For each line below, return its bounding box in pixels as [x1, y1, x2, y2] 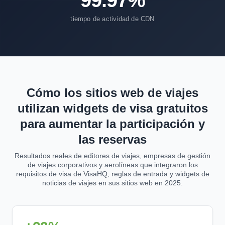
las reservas [78, 133, 147, 146]
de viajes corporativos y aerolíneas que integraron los [27, 161, 198, 169]
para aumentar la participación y [20, 117, 205, 131]
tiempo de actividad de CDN [70, 15, 155, 23]
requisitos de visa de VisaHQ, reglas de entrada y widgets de [16, 170, 209, 178]
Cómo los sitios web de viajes [27, 86, 198, 99]
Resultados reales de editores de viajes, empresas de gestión [15, 152, 210, 160]
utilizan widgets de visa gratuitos [17, 101, 208, 115]
